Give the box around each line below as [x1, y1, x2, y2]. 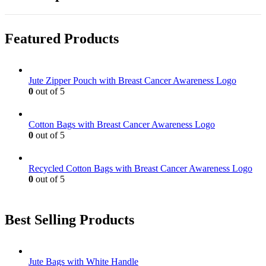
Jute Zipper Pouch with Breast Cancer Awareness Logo [28, 75, 236, 86]
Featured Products [5, 31, 119, 47]
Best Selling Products [5, 212, 134, 228]
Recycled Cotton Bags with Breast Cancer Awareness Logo [28, 163, 252, 174]
